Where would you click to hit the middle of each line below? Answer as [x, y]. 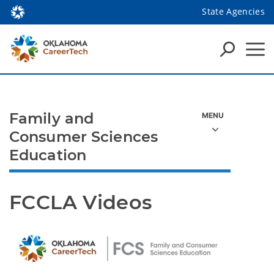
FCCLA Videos [81, 202]
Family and [52, 118]
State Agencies [233, 11]
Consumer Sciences [84, 137]
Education [48, 155]
